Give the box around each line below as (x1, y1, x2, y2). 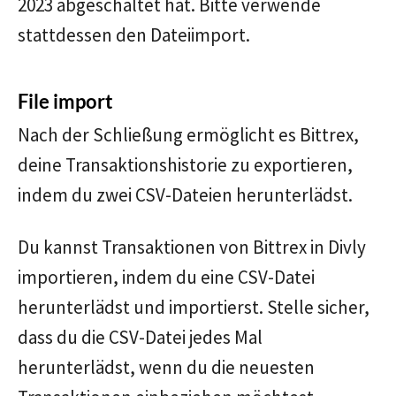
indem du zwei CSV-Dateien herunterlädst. (18, 183, 353, 207)
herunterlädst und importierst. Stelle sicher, (18, 295, 369, 319)
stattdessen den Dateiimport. (18, 23, 250, 47)
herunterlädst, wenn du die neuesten (18, 355, 315, 379)
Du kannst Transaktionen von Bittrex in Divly (18, 235, 366, 259)
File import (18, 89, 113, 113)
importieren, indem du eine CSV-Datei (18, 265, 315, 289)
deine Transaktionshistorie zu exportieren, (18, 153, 353, 177)
